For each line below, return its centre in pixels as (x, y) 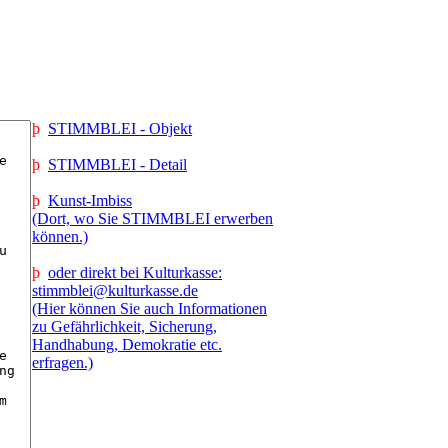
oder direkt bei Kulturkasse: (135, 272)
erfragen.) (62, 362)
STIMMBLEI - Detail (117, 164)
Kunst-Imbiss (90, 200)
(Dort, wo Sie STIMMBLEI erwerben (152, 218)
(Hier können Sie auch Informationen (149, 308)
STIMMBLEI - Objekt (120, 128)
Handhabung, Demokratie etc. (127, 344)
